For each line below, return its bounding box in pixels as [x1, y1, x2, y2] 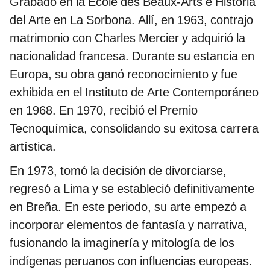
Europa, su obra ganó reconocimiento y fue [10, 67, 237, 82]
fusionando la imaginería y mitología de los [10, 236, 234, 251]
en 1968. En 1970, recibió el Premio [10, 103, 198, 118]
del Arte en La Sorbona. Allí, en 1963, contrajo [10, 13, 253, 28]
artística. [10, 139, 56, 154]
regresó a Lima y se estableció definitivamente [10, 181, 254, 196]
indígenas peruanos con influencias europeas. [10, 254, 253, 269]
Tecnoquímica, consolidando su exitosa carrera [10, 121, 259, 136]
